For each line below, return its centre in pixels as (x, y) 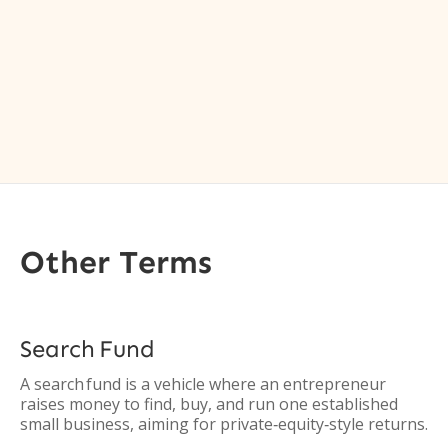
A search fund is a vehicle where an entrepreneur (203, 384)
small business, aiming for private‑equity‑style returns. (224, 424)
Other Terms (116, 262)
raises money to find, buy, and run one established (209, 404)
